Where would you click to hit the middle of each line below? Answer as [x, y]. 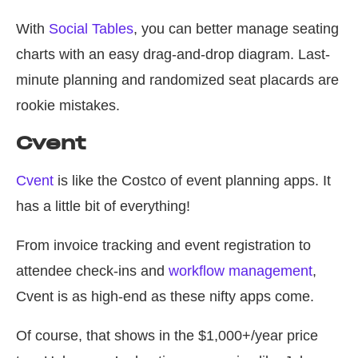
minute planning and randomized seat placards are [177, 80]
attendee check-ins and [92, 271]
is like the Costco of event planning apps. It [192, 181]
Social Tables [91, 29]
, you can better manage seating [236, 29]
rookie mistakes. [68, 106]
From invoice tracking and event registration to [163, 246]
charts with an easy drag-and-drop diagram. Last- [173, 55]
